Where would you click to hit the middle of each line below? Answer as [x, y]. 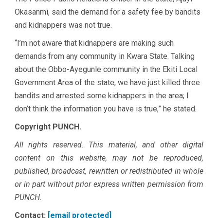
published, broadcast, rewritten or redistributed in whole [109, 171]
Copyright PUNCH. [48, 127]
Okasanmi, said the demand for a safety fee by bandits [108, 12]
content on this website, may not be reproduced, [109, 158]
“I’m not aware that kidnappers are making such [94, 43]
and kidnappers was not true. [63, 25]
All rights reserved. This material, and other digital [109, 145]
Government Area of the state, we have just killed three [107, 82]
